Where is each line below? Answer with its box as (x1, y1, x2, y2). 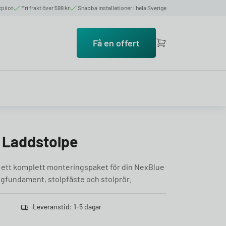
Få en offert (93, 37, 140, 48)
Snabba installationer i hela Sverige (78, 4, 166, 11)
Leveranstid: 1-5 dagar (33, 202, 101, 211)
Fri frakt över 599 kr (21, 4, 70, 11)
